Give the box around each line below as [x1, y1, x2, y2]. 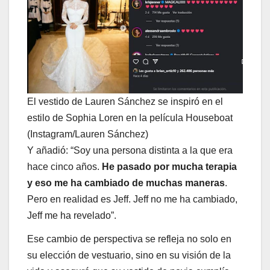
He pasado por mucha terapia [102, 161, 237, 172]
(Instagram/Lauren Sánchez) [27, 128, 148, 139]
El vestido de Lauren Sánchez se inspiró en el [27, 96, 223, 107]
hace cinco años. [27, 161, 102, 172]
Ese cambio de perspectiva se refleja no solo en [27, 234, 231, 245]
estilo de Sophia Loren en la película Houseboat [27, 112, 233, 123]
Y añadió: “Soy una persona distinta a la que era [27, 145, 233, 155]
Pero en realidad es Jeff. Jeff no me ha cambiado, [27, 193, 237, 204]
